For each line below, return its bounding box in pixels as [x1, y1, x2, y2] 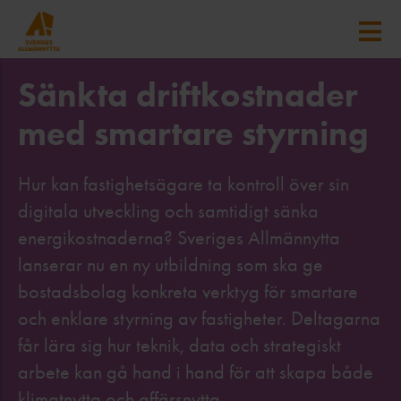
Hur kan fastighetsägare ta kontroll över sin [18, 173, 349, 196]
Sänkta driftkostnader [18, 74, 358, 115]
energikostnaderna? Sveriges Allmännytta [18, 226, 340, 250]
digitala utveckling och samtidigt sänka [18, 200, 319, 223]
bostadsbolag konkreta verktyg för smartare [18, 280, 358, 303]
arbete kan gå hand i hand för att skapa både [18, 361, 373, 384]
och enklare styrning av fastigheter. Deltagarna [18, 307, 380, 330]
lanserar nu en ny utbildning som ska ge [18, 253, 323, 277]
